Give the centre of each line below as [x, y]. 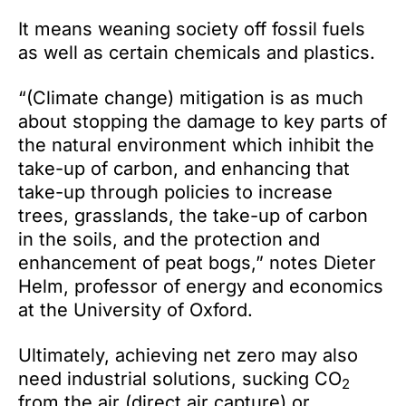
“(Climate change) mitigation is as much [191, 98]
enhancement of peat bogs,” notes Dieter [197, 263]
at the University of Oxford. [135, 310]
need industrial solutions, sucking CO [180, 379]
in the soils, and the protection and [169, 239]
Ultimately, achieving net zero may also [188, 355]
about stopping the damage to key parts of [203, 121]
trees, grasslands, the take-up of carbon [193, 216]
